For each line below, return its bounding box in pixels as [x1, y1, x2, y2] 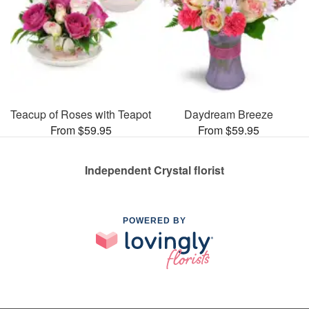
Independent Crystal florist [85, 161, 224, 178]
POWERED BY [123, 215, 186, 226]
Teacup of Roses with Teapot [10, 106, 151, 122]
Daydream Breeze [183, 106, 273, 122]
